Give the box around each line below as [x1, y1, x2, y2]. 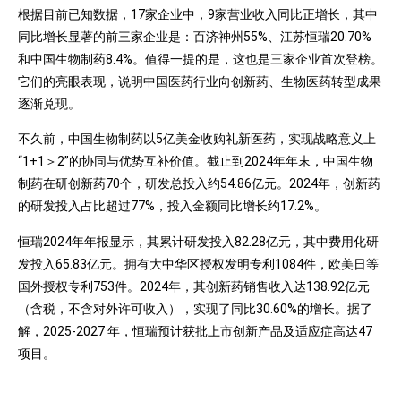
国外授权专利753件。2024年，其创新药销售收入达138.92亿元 [18, 278, 370, 294]
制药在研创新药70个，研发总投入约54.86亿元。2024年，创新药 [18, 176, 380, 192]
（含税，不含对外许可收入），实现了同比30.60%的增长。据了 [18, 301, 372, 316]
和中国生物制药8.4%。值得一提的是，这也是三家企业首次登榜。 [18, 51, 383, 66]
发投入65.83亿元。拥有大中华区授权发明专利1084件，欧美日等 [18, 256, 379, 271]
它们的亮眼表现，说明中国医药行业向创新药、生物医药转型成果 [18, 73, 381, 89]
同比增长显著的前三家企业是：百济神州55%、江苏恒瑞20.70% [18, 29, 371, 44]
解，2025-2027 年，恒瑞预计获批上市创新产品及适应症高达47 [18, 323, 372, 338]
